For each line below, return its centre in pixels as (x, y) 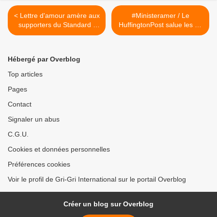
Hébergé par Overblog (44, 59)
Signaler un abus (34, 119)
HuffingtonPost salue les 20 (160, 25)
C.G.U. (18, 134)
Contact (20, 104)
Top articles (25, 74)
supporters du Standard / (57, 25)
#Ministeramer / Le (160, 16)
